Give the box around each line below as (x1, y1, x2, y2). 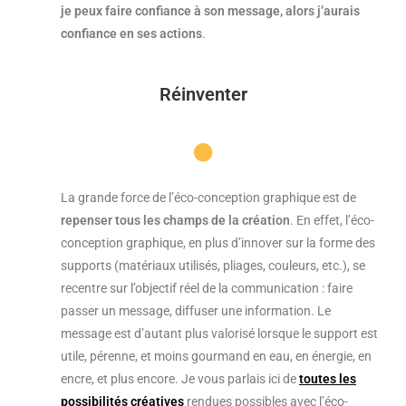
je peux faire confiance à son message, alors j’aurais (61, 4, 360, 19)
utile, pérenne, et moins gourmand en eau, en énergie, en (61, 349, 372, 364)
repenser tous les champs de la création (61, 213, 290, 228)
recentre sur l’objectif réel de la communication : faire (61, 281, 353, 296)
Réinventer (159, 83, 247, 106)
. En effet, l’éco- (290, 213, 374, 228)
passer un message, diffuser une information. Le (61, 304, 331, 319)
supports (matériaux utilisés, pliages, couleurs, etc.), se (61, 258, 365, 274)
